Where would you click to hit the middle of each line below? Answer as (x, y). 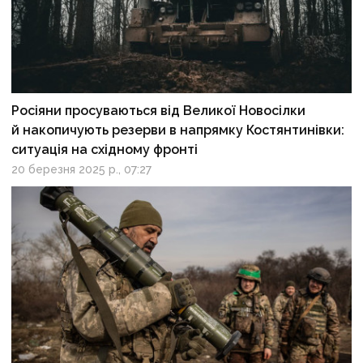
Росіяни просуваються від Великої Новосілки (159, 110)
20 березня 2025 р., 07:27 (82, 169)
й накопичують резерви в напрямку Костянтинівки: (178, 130)
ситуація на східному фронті (105, 149)
